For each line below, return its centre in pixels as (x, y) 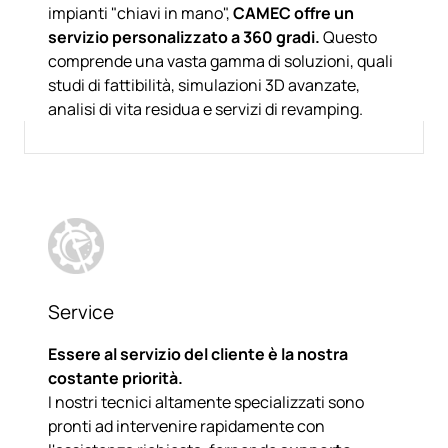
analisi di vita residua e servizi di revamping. (207, 108)
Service (81, 311)
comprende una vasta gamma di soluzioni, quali (220, 60)
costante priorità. (117, 377)
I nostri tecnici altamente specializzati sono (206, 401)
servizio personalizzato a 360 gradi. (184, 36)
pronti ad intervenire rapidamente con (186, 425)
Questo (348, 36)
